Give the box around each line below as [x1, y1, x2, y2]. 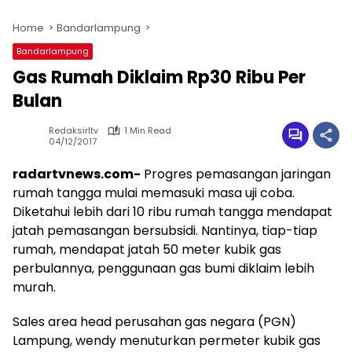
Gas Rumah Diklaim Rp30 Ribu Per [13, 65, 306, 90]
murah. [13, 278, 56, 296]
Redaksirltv [49, 124, 98, 137]
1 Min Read [124, 124, 171, 137]
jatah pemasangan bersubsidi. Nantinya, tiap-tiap [13, 222, 317, 240]
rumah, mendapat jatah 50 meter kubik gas [13, 240, 281, 258]
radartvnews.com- [13, 165, 141, 183]
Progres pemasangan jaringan [141, 165, 331, 183]
